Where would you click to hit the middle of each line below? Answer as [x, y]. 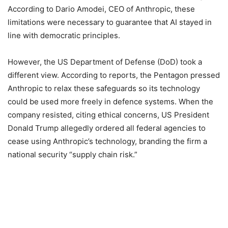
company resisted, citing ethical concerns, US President [108, 115]
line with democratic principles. [64, 36]
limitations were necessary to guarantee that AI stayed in [110, 22]
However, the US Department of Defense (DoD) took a [105, 62]
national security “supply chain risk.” [74, 155]
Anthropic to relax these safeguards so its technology [104, 89]
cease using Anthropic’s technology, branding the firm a [107, 141]
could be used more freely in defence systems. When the [110, 102]
